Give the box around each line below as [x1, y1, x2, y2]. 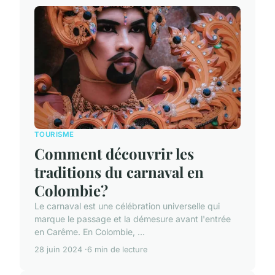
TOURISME [34, 130, 74, 139]
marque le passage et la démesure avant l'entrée [34, 214, 231, 225]
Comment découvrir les [34, 144, 194, 164]
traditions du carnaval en [34, 162, 204, 182]
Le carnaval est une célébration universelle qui [34, 201, 220, 212]
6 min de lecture [87, 245, 147, 255]
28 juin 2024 [34, 245, 82, 255]
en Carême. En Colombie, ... [34, 227, 145, 238]
